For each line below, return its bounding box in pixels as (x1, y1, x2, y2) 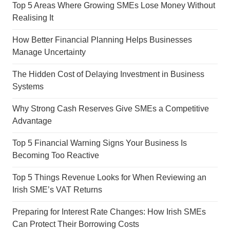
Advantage (12, 117, 52, 125)
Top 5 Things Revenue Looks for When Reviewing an (12, 173, 206, 182)
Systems (12, 82, 44, 91)
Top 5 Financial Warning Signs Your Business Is (12, 139, 187, 147)
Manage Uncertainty (12, 48, 86, 56)
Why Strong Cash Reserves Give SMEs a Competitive (12, 104, 209, 113)
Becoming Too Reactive (12, 151, 99, 160)
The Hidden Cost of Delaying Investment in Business (12, 70, 204, 79)
